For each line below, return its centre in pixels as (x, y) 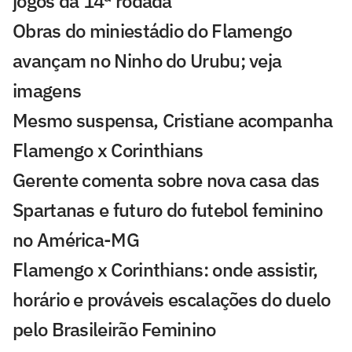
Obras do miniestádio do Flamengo (152, 31)
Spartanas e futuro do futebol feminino (168, 210)
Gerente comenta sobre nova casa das (166, 180)
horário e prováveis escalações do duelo (172, 300)
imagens (47, 91)
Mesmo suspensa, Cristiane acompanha (173, 121)
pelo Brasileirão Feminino (114, 330)
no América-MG (76, 240)
